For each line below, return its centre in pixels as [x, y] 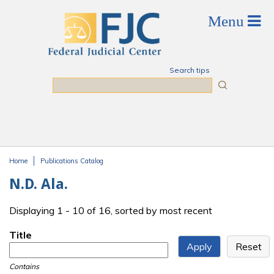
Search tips [189, 70]
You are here [46, 173]
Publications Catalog [72, 161]
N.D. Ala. [39, 184]
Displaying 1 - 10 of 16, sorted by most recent [111, 211]
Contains [24, 267]
